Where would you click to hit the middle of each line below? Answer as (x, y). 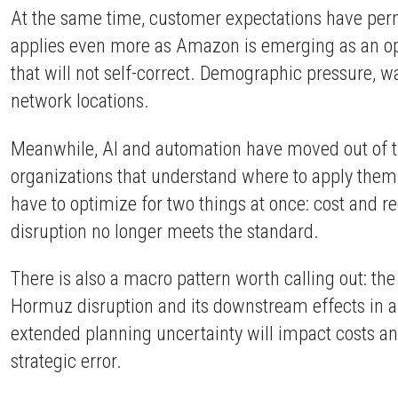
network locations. (80, 101)
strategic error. (66, 361)
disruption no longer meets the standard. (165, 231)
